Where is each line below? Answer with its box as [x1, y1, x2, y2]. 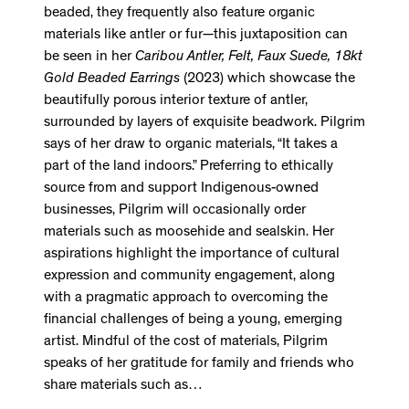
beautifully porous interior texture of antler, [44, 94, 308, 110]
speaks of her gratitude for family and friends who [44, 357, 354, 372]
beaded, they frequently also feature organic [44, 6, 315, 22]
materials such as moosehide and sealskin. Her [44, 225, 334, 241]
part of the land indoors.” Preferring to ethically [44, 160, 333, 175]
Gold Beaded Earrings [44, 72, 180, 88]
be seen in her [44, 50, 135, 66]
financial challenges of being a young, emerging [44, 313, 342, 329]
